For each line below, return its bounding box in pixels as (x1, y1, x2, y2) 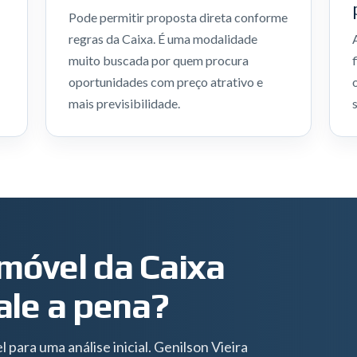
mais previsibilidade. (68, 96, 180, 111)
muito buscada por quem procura (68, 53, 249, 68)
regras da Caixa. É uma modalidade (68, 31, 257, 46)
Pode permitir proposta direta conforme (68, 10, 288, 25)
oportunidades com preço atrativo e (68, 74, 263, 89)
